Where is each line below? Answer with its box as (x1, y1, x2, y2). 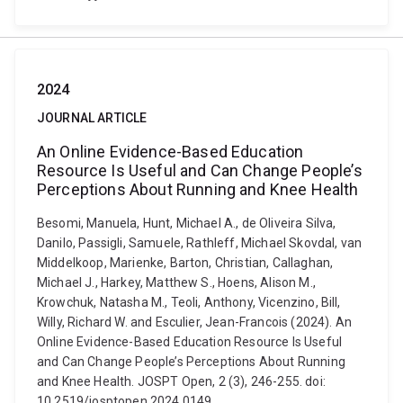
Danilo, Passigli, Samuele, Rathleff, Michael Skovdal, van (37, 236, 363, 250)
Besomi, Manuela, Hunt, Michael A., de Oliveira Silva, (37, 216, 336, 230)
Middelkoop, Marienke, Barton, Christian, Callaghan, (37, 255, 334, 270)
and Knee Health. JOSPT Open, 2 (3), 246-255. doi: (37, 374, 326, 389)
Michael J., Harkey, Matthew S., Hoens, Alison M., (37, 275, 316, 290)
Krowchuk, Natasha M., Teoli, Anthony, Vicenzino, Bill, (37, 295, 341, 309)
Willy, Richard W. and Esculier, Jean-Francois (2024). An (37, 315, 352, 329)
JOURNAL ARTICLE (37, 111, 148, 125)
